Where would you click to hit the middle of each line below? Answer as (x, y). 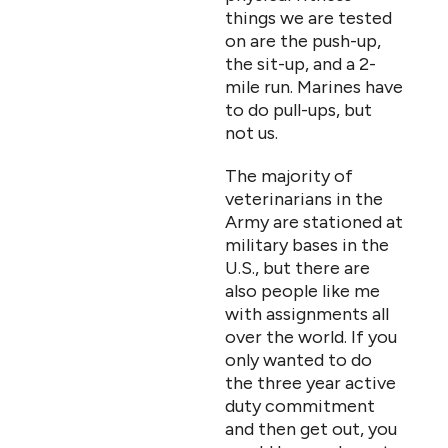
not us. (251, 133)
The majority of (289, 176)
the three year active (310, 383)
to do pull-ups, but (298, 110)
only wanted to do (298, 360)
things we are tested (308, 18)
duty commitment (300, 406)
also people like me (302, 291)
